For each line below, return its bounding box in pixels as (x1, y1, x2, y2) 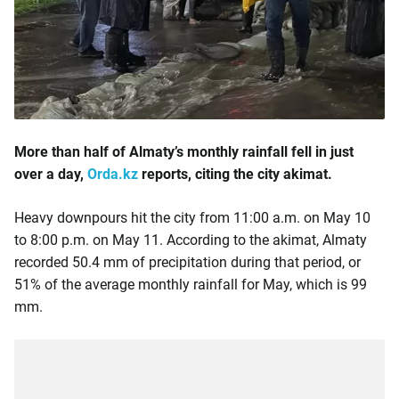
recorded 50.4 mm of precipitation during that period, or (14, 254, 361, 271)
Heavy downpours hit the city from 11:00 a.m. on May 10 (14, 209, 370, 226)
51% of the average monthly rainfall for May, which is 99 (14, 276, 367, 293)
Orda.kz (87, 166, 138, 183)
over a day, (14, 166, 87, 183)
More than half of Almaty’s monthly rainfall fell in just (14, 143, 354, 160)
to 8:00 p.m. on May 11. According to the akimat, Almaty (14, 232, 367, 248)
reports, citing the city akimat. (138, 166, 332, 183)
